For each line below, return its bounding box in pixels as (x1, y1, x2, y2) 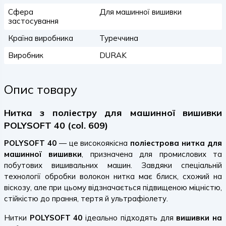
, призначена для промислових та (82, 149, 222, 159)
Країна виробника (8, 33, 73, 43)
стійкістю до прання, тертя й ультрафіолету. (4, 194, 168, 203)
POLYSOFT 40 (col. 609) (4, 120, 108, 131)
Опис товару (4, 82, 77, 97)
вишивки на (176, 213, 222, 222)
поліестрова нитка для (130, 138, 222, 148)
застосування (8, 16, 59, 26)
